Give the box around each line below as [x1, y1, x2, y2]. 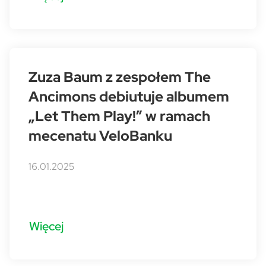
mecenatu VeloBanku [28, 126, 172, 145]
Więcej [29, 218, 64, 233]
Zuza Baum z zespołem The [28, 68, 211, 86]
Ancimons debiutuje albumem [28, 87, 229, 106]
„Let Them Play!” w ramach [28, 107, 210, 125]
